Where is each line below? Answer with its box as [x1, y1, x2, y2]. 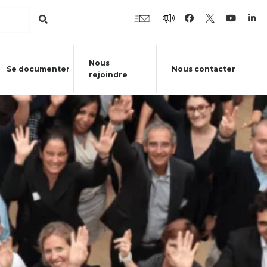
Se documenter [6, 64, 70, 73]
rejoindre [89, 70, 128, 79]
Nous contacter [171, 64, 235, 73]
